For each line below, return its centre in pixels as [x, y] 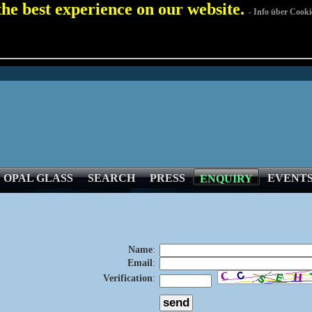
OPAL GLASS [38, 178]
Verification [128, 278]
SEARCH [111, 178]
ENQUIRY [226, 179]
